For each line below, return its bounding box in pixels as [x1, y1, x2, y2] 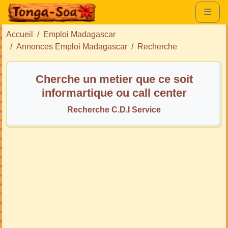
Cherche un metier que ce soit [35, 72, 193, 85]
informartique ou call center [41, 86, 187, 99]
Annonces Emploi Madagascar [16, 42, 127, 51]
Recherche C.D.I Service [67, 105, 161, 114]
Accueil [6, 30, 33, 39]
